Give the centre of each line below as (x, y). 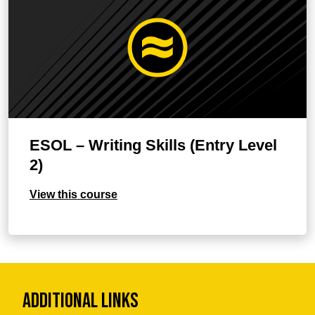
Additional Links (81, 301)
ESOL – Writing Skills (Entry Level (153, 145)
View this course (73, 194)
